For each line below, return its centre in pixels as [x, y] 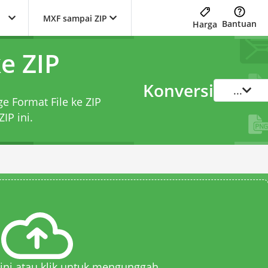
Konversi [178, 90]
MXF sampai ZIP [75, 18]
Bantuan [239, 24]
